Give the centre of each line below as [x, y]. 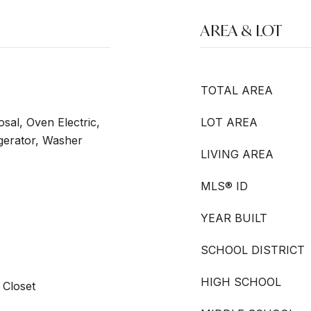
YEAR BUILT [234, 218]
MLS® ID [224, 186]
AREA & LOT [241, 30]
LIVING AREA [237, 154]
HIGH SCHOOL [241, 282]
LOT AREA [229, 122]
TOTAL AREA [237, 90]
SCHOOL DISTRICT [253, 250]
